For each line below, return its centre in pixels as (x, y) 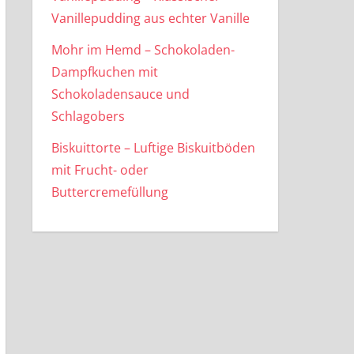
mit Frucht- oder (100, 169)
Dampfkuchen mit (104, 72)
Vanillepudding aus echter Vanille (150, 18)
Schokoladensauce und (120, 94)
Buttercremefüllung (109, 192)
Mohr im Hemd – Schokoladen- (143, 49)
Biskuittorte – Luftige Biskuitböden (153, 147)
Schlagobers (88, 116)
